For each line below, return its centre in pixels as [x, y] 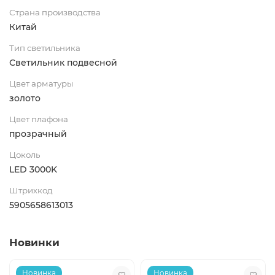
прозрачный [38, 134]
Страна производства [55, 12]
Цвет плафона [39, 119]
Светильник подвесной [63, 62]
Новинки [34, 242]
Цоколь [25, 154]
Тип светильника [45, 48]
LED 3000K [33, 169]
